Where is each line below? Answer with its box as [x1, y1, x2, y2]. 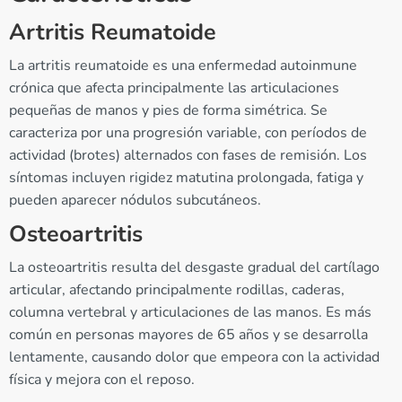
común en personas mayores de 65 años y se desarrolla [9, 325, 368, 345]
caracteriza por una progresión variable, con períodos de [9, 123, 367, 144]
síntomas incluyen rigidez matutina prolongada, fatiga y [9, 168, 363, 188]
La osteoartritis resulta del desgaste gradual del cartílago [9, 258, 380, 278]
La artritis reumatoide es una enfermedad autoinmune [9, 56, 357, 76]
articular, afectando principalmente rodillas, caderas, [9, 280, 345, 301]
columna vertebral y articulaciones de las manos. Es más [9, 302, 371, 323]
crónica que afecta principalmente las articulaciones [9, 78, 339, 99]
